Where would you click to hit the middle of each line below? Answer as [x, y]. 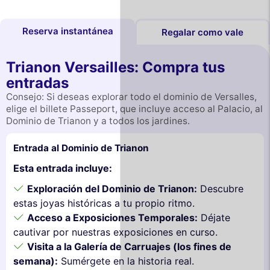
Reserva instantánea [67, 31]
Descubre [220, 188]
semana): [36, 261]
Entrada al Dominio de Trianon [81, 148]
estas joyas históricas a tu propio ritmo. [104, 203]
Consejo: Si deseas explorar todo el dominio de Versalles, [131, 96]
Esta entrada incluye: [63, 168]
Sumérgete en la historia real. [126, 261]
